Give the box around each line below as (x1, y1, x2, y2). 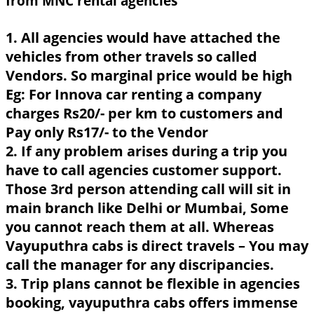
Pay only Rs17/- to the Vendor (6, 122, 208, 142)
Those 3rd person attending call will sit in (6, 179, 291, 198)
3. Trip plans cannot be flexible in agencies (6, 273, 300, 293)
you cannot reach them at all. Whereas (6, 217, 274, 236)
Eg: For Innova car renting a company (6, 84, 261, 104)
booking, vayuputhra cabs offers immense (6, 292, 298, 312)
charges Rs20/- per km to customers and (6, 103, 283, 123)
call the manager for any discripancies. (6, 254, 274, 274)
